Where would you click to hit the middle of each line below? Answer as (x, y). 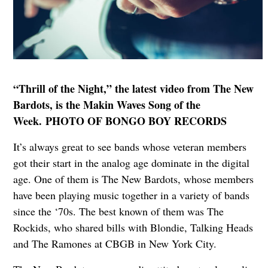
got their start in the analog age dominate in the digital (131, 163)
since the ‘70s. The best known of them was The (118, 211)
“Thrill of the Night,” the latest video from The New (133, 89)
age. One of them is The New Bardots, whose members (133, 179)
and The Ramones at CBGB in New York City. (115, 244)
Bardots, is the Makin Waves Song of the (106, 105)
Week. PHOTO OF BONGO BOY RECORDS (120, 121)
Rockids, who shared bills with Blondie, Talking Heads (133, 228)
